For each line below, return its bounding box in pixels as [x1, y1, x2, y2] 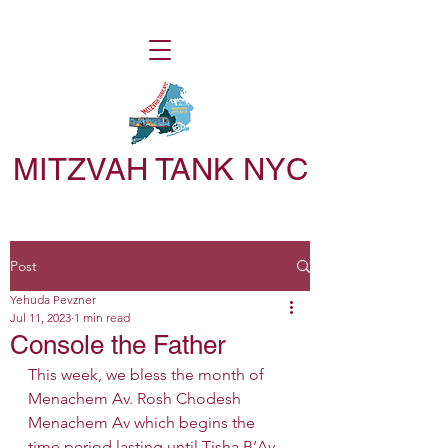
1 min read [74, 310, 130, 325]
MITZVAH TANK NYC [12, 151, 308, 187]
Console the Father [10, 330, 226, 360]
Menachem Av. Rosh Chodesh [28, 389, 245, 408]
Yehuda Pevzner [10, 292, 96, 307]
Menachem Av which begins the [28, 413, 259, 432]
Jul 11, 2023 [10, 310, 71, 325]
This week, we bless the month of [28, 365, 268, 384]
